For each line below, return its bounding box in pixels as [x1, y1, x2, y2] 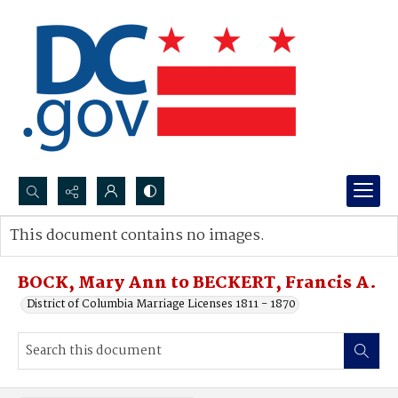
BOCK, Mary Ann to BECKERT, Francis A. [18, 270, 377, 297]
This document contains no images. [10, 224, 265, 248]
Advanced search [28, 244, 119, 263]
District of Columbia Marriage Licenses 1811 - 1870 [27, 295, 296, 314]
